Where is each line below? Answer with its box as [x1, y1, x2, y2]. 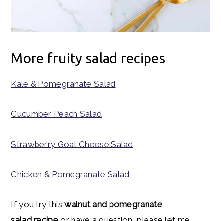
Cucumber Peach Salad [11, 109, 102, 119]
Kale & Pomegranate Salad [11, 79, 116, 89]
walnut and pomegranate [64, 199, 162, 210]
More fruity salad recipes [11, 50, 165, 66]
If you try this [11, 199, 65, 210]
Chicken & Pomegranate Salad [11, 169, 130, 180]
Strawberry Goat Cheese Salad [11, 139, 133, 149]
